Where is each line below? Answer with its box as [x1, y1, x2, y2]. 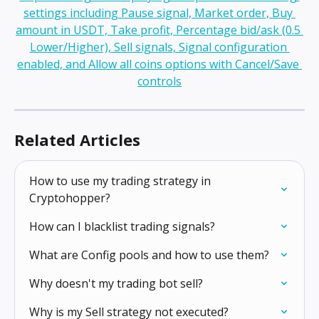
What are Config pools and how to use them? [29, 247, 269, 263]
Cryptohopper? [29, 190, 110, 206]
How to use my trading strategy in [29, 173, 214, 189]
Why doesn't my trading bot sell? [29, 276, 203, 292]
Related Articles [14, 129, 140, 151]
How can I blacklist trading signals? [29, 219, 215, 235]
